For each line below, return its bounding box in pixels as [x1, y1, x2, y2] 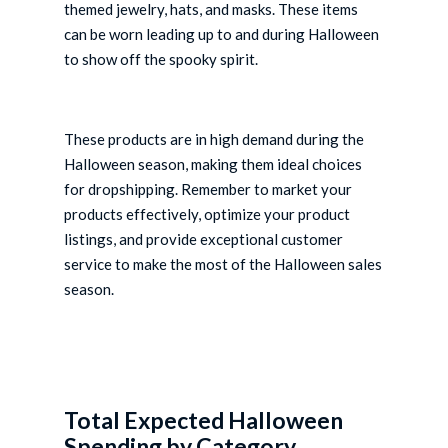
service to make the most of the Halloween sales [64, 255, 383, 274]
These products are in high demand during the [64, 130, 365, 149]
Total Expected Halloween [64, 406, 344, 435]
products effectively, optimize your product [64, 205, 351, 224]
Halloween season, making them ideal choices [64, 155, 363, 174]
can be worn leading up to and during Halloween [64, 25, 380, 44]
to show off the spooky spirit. [64, 50, 259, 69]
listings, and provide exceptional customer [64, 230, 344, 249]
